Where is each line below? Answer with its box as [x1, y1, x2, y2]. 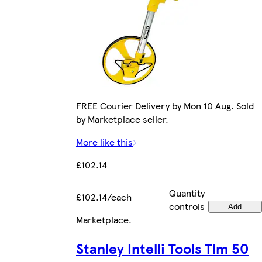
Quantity [169, 186, 205, 200]
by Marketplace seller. [76, 112, 168, 126]
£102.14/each [76, 190, 132, 204]
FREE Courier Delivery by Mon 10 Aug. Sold [76, 99, 254, 113]
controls [169, 199, 205, 213]
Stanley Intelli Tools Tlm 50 [76, 238, 249, 258]
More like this [76, 135, 133, 149]
